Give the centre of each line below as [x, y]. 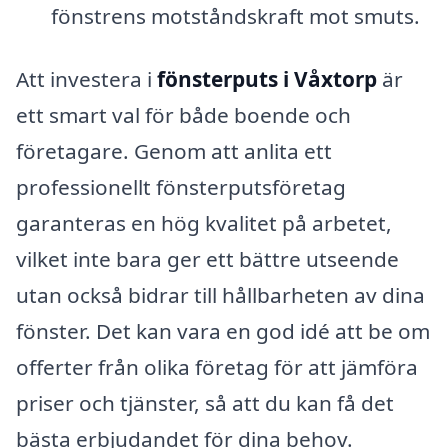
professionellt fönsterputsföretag [181, 187]
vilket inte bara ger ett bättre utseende [207, 259]
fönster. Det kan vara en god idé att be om [223, 331]
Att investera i [86, 79]
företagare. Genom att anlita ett [174, 151]
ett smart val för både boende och [183, 115]
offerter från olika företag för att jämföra [217, 367]
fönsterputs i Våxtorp [267, 79]
